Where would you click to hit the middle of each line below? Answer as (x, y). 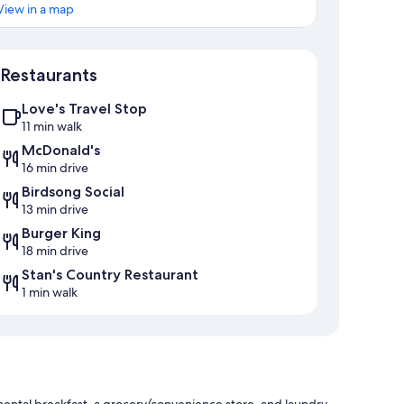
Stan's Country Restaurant (110, 275)
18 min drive (55, 251)
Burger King (61, 234)
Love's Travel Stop (84, 109)
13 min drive (55, 210)
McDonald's (61, 151)
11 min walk (52, 127)
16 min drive (55, 168)
